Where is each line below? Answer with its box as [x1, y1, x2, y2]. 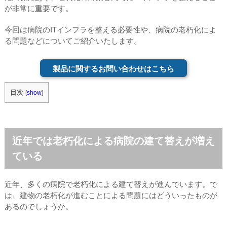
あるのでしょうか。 [4, 202, 73, 211]
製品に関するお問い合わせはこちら [52, 64, 174, 73]
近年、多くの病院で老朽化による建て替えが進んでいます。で [4, 179, 217, 188]
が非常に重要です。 [4, 4, 73, 13]
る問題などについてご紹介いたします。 [4, 36, 141, 45]
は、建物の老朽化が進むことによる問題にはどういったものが [4, 191, 217, 200]
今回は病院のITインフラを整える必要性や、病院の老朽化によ [4, 25, 216, 34]
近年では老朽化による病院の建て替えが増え [12, 135, 215, 146]
